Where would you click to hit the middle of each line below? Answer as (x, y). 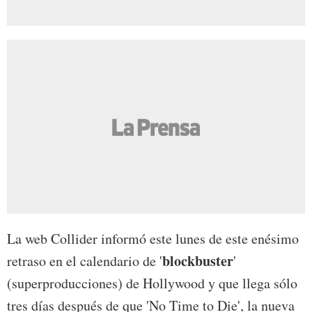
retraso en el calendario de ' (85, 261)
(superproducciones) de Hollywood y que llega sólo (152, 283)
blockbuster (198, 261)
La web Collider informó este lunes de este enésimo (153, 239)
